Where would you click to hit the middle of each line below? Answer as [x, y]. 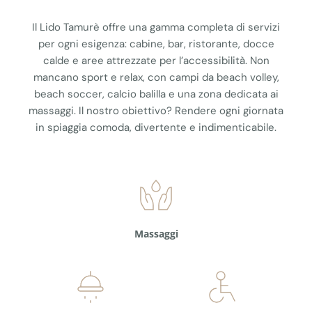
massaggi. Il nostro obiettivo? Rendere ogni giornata [156, 111]
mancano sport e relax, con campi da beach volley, [156, 78]
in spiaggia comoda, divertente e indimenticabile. [156, 128]
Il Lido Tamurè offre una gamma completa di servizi [156, 28]
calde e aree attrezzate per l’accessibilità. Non [156, 61]
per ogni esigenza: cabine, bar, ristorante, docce [156, 44]
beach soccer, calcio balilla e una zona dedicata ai [156, 94]
